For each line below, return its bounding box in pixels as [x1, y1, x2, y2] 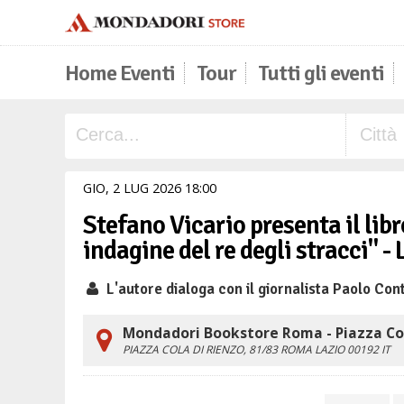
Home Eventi [65, 60, 175, 87]
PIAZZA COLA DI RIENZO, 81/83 [123, 342, 280, 357]
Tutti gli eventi [258, 60, 384, 87]
